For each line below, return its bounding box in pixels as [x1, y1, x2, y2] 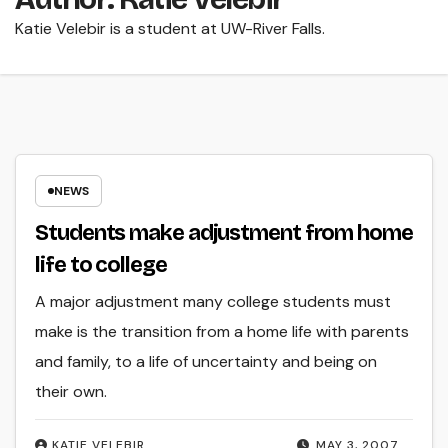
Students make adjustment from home [35, 219, 413, 246]
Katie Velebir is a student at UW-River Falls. [15, 18, 325, 40]
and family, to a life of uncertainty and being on [35, 350, 378, 372]
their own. [35, 380, 108, 402]
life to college [35, 251, 167, 278]
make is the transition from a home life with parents [35, 320, 410, 342]
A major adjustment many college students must [35, 290, 392, 312]
